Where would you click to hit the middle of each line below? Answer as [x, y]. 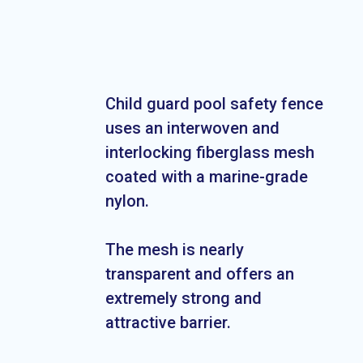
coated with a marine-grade [206, 177]
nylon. [127, 201]
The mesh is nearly [174, 250]
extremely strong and [183, 299]
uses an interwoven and [192, 128]
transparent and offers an [199, 274]
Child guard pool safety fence [214, 104]
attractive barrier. [168, 323]
